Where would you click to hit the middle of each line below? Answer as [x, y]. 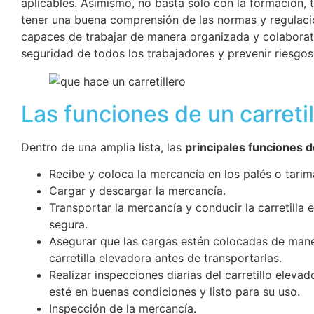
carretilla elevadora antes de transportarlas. [165, 258]
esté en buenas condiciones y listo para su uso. [175, 292]
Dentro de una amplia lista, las [103, 147]
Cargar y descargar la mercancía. [137, 191]
